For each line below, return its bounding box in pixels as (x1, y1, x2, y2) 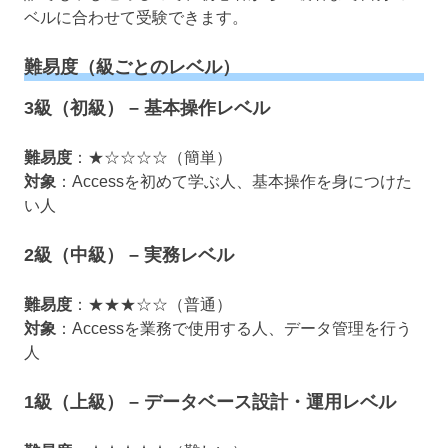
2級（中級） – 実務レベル (24, 244, 234, 265)
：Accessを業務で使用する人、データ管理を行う (56, 319, 412, 337)
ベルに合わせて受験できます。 (24, 9, 248, 27)
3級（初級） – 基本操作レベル (24, 97, 270, 118)
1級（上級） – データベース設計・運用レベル (24, 391, 396, 412)
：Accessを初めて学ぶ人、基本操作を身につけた (56, 172, 412, 190)
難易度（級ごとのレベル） (24, 57, 240, 78)
